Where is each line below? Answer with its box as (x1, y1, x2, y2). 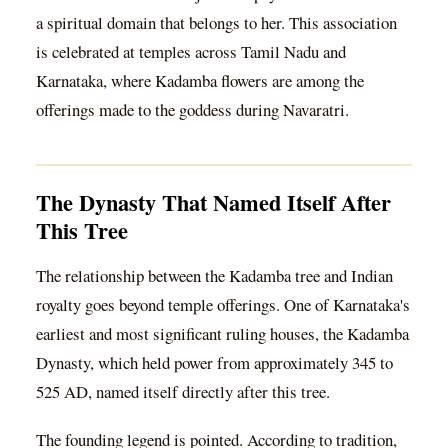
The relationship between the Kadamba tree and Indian (36, 263, 393, 287)
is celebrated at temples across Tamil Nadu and (36, 40, 346, 64)
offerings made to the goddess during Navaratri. (36, 98, 349, 122)
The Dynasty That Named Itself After (36, 185, 391, 219)
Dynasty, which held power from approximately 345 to (36, 350, 393, 374)
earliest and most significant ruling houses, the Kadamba (36, 321, 409, 345)
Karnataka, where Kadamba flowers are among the (36, 69, 364, 93)
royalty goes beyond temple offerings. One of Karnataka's (36, 292, 410, 316)
